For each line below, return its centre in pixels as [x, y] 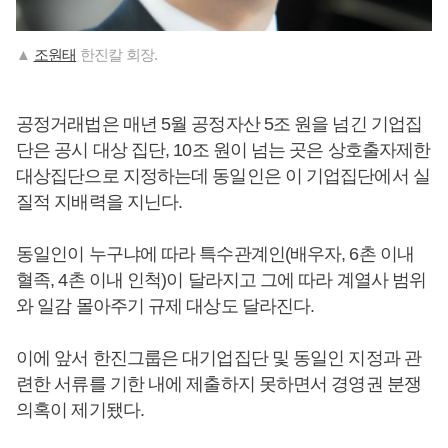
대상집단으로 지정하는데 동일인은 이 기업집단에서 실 [223, 176]
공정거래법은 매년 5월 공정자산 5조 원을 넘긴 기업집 [219, 124]
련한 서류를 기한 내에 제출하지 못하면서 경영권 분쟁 [218, 384]
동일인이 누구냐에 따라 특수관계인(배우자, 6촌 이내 [215, 254]
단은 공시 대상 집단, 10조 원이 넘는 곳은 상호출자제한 [223, 150]
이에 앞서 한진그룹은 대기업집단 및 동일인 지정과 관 [218, 358]
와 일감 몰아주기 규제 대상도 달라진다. [165, 306]
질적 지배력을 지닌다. [99, 202]
